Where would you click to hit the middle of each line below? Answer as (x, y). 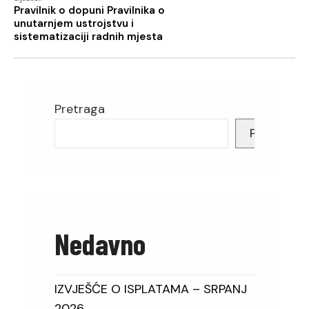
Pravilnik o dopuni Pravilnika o (89, 11)
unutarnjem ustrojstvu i (74, 24)
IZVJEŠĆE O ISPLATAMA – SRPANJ (151, 289)
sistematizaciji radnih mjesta (88, 37)
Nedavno (100, 244)
